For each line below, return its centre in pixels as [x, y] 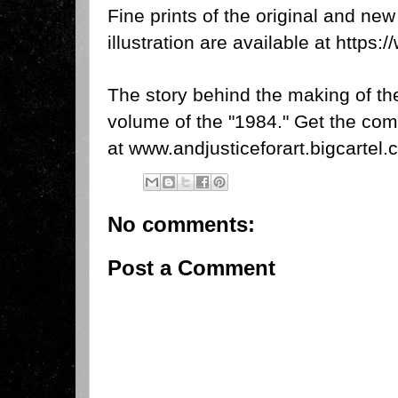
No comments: [181, 225]
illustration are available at [222, 42]
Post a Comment [191, 267]
